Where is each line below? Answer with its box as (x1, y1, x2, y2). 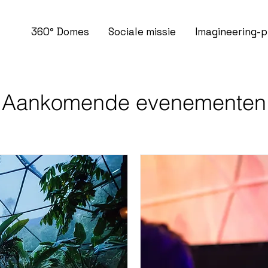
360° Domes (31, 25, 89, 39)
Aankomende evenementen (2, 89, 266, 115)
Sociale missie (108, 25, 176, 39)
